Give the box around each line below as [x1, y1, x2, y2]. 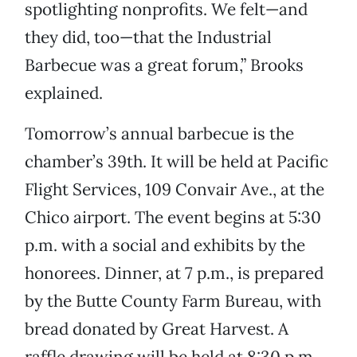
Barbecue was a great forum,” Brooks [25, 54, 304, 76]
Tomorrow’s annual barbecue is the [25, 123, 294, 145]
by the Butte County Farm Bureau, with [25, 290, 321, 312]
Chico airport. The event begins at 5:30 [25, 206, 321, 229]
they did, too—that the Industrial [25, 26, 272, 49]
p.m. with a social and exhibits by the [25, 234, 305, 257]
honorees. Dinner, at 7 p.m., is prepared [25, 262, 324, 284]
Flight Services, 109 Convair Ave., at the [25, 178, 324, 201]
